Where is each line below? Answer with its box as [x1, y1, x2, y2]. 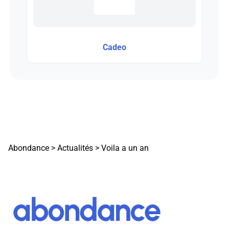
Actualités [57, 143, 93, 153]
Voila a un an [101, 143, 149, 153]
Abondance [8, 143, 49, 153]
